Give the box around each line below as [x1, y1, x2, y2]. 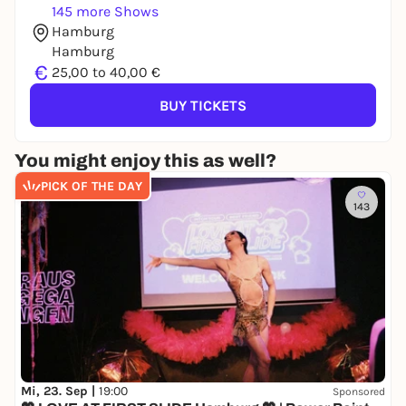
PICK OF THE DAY [41, 178, 142, 194]
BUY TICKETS [159, 96, 246, 114]
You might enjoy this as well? [14, 150, 276, 170]
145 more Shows [52, 3, 159, 20]
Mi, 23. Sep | [21, 383, 99, 400]
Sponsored [333, 384, 385, 398]
